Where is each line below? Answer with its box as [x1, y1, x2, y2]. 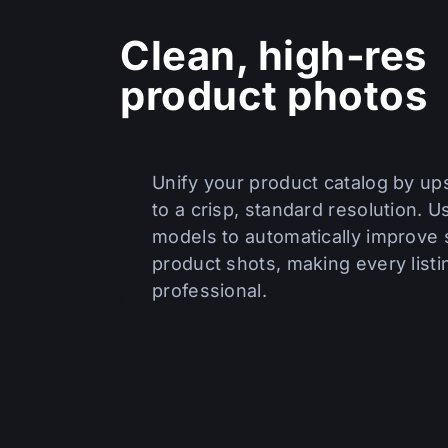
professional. [152, 280, 267, 301]
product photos [120, 71, 427, 120]
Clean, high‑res [120, 31, 427, 80]
